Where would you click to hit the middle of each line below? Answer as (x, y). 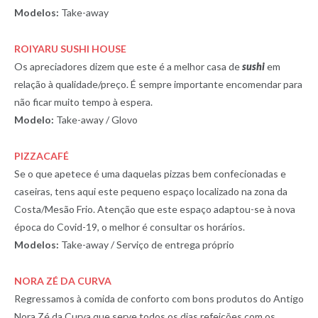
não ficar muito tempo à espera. (83, 102)
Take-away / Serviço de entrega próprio (147, 244)
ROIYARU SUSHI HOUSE (70, 48)
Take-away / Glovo (96, 119)
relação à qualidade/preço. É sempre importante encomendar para (158, 84)
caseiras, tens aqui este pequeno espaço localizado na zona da (151, 191)
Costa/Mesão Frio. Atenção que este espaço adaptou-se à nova (155, 209)
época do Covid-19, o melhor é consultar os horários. (130, 226)
